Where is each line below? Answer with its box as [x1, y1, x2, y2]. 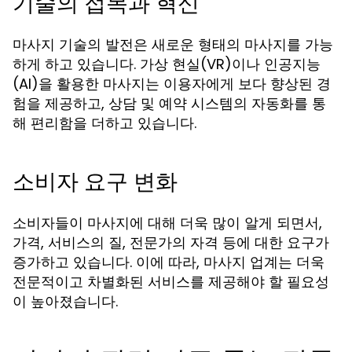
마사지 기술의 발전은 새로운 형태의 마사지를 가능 [13, 35, 333, 54]
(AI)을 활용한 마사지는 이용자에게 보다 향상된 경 [13, 74, 331, 93]
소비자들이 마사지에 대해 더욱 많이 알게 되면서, [13, 213, 322, 233]
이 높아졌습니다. [13, 291, 118, 311]
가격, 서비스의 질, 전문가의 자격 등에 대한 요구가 [13, 233, 329, 252]
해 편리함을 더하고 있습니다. [13, 113, 196, 133]
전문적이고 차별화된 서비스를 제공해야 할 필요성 [13, 272, 329, 291]
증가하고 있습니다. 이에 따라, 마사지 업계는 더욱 [13, 252, 324, 272]
